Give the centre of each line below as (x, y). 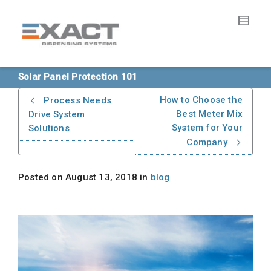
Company (207, 142)
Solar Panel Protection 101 (78, 77)
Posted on (42, 177)
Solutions (49, 128)
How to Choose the (201, 100)
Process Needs (78, 100)
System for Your (207, 128)
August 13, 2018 (101, 177)
